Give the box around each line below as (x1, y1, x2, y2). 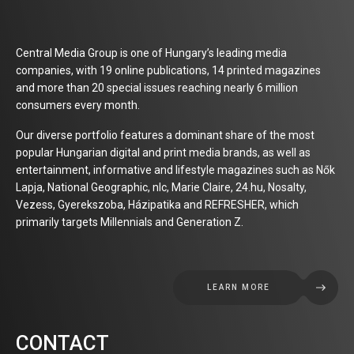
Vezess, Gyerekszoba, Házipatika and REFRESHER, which (16, 198, 299, 211)
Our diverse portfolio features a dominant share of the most (16, 129, 314, 141)
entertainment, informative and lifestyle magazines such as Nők (16, 164, 335, 176)
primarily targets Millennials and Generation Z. (16, 216, 243, 228)
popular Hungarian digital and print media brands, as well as (16, 146, 311, 159)
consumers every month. (16, 99, 140, 111)
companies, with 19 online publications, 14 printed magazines (16, 64, 321, 77)
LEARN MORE (207, 283, 270, 292)
